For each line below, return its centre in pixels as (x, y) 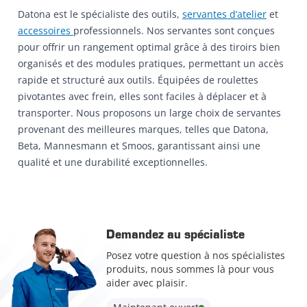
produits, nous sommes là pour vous (190, 269)
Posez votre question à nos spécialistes (195, 255)
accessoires (46, 30)
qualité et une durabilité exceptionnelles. (113, 162)
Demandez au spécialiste (175, 235)
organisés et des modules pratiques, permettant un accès (151, 63)
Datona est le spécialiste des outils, (100, 14)
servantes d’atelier (224, 14)
